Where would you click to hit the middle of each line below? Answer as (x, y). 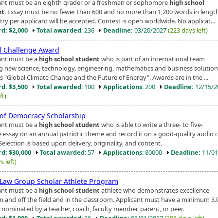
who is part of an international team (152, 59)
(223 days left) (188, 30)
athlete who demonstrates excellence (154, 190)
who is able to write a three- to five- (151, 124)
